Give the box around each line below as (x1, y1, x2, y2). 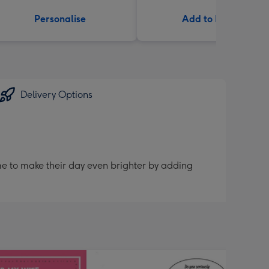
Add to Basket (182, 13, 246, 25)
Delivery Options (20, 89, 92, 100)
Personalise (34, 13, 86, 25)
